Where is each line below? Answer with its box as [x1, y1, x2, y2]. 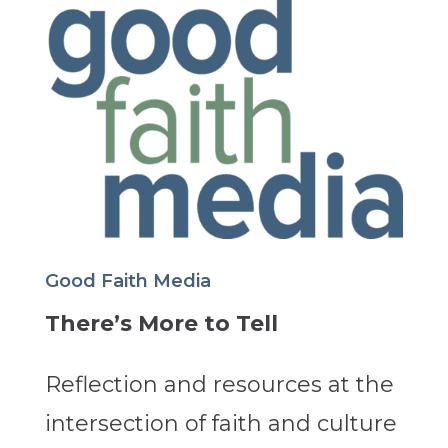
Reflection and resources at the [44, 370, 394, 398]
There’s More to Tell [44, 309, 278, 337]
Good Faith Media [44, 269, 211, 292]
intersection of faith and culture [44, 409, 397, 437]
